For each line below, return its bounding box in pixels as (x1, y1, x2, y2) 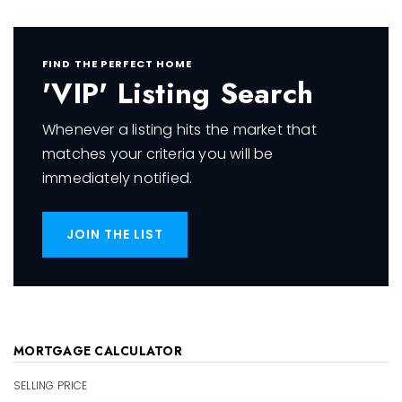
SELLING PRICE (13, 378, 88, 393)
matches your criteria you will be (42, 144, 274, 164)
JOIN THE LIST (66, 225, 163, 243)
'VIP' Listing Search (42, 73, 313, 114)
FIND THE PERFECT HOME (42, 57, 193, 71)
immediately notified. (42, 168, 193, 188)
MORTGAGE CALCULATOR (13, 342, 182, 360)
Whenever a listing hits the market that (42, 119, 317, 140)
